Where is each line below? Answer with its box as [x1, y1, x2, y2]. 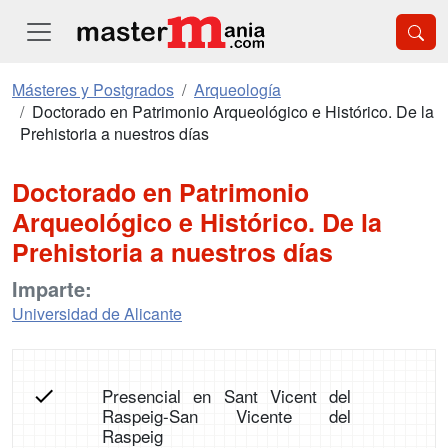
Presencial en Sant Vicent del [101, 383, 352, 408]
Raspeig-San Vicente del [101, 403, 352, 428]
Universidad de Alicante [12, 302, 182, 325]
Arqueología [194, 78, 281, 101]
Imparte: [12, 274, 92, 303]
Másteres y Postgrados [12, 78, 174, 101]
